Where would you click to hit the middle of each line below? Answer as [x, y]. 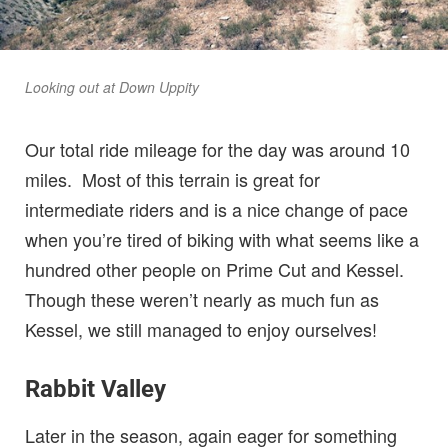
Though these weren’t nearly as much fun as [202, 298]
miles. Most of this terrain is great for [172, 178]
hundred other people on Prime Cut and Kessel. [217, 268]
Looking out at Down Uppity [112, 86]
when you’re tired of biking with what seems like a [222, 238]
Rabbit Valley [95, 388]
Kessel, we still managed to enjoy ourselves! [201, 328]
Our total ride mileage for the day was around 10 [217, 148]
